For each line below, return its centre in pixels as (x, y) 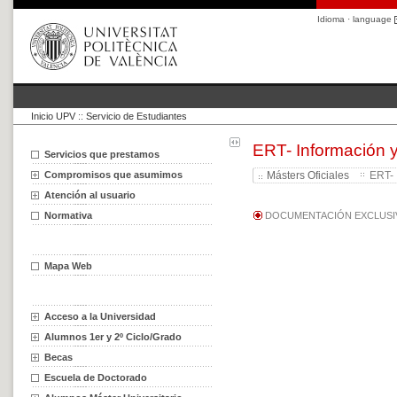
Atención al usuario (90, 195)
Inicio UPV (53, 116)
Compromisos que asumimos (113, 175)
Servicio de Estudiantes (136, 116)
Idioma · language (356, 19)
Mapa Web (68, 266)
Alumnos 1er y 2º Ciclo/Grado (113, 337)
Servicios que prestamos (102, 154)
